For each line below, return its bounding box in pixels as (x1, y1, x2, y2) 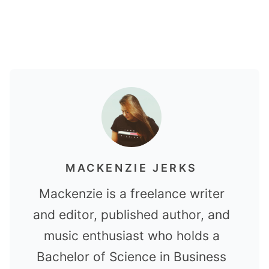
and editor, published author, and (33, 207, 230, 222)
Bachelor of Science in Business (37, 249, 226, 264)
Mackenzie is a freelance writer (38, 186, 225, 201)
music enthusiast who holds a (43, 228, 220, 243)
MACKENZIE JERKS (65, 161, 198, 174)
